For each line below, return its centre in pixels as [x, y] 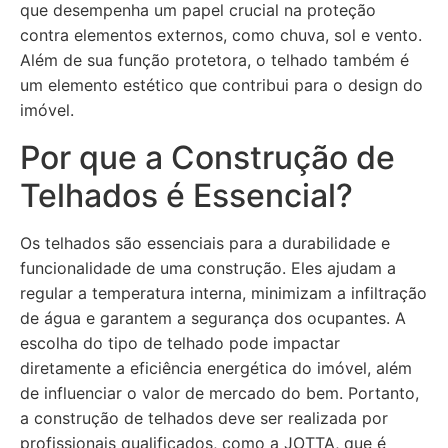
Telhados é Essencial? [186, 195]
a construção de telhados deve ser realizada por [204, 418]
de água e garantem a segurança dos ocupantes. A [213, 318]
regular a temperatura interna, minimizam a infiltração [223, 293]
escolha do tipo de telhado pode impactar [180, 343]
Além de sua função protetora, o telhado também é [214, 60]
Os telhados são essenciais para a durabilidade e [205, 243]
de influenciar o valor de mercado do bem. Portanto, [219, 393]
